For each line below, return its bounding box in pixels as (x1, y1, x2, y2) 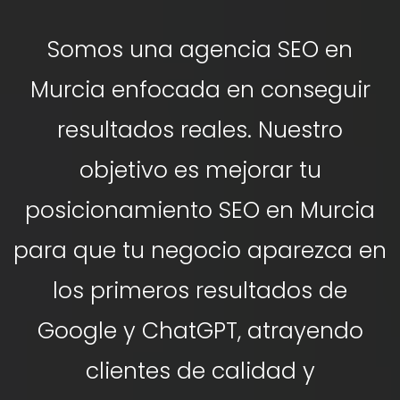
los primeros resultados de (53, 274, 347, 306)
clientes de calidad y (85, 354, 315, 387)
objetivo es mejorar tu (79, 154, 321, 186)
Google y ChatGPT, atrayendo (37, 314, 363, 346)
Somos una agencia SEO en (47, 33, 353, 65)
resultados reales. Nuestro (57, 113, 343, 146)
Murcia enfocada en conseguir (29, 73, 371, 105)
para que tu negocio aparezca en (13, 234, 387, 266)
